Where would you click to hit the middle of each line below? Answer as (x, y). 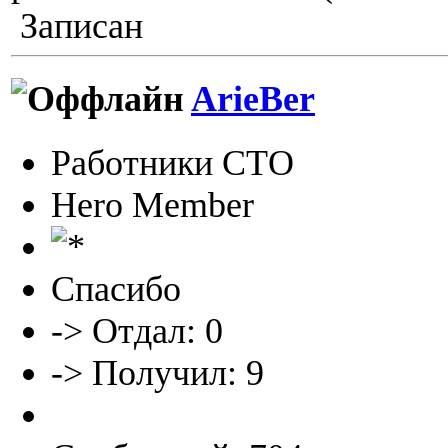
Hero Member (152, 204)
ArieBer (253, 99)
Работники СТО (172, 162)
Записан (77, 26)
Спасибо (116, 288)
